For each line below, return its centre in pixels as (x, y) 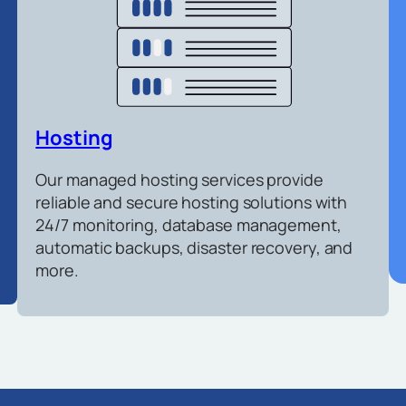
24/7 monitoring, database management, (188, 224)
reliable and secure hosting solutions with (192, 202)
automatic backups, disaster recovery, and (194, 247)
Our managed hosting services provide (179, 179)
